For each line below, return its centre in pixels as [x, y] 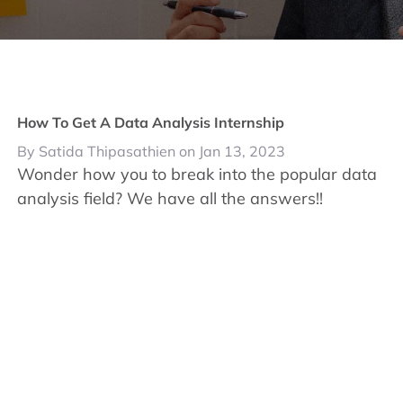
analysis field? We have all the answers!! [170, 198]
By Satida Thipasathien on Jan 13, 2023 [152, 151]
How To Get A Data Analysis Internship [151, 122]
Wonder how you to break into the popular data [197, 174]
